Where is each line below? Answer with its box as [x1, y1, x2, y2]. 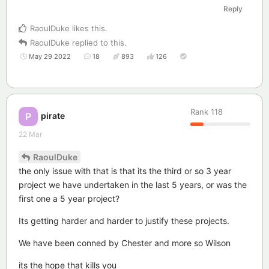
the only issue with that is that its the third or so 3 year [19, 165, 231, 176]
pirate [41, 110, 65, 121]
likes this [70, 23, 105, 34]
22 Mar [19, 130, 42, 139]
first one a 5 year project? [19, 193, 119, 204]
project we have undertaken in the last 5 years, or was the [19, 179, 247, 190]
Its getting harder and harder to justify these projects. [19, 215, 229, 226]
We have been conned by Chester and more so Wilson [19, 237, 231, 248]
